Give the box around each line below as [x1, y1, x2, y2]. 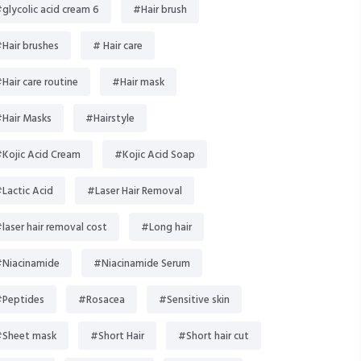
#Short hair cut [178, 328, 249, 345]
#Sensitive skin [159, 292, 230, 309]
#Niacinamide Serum [93, 255, 190, 272]
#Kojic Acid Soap [114, 147, 195, 164]
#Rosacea [78, 292, 125, 309]
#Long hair [141, 219, 192, 236]
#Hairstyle [85, 110, 135, 127]
